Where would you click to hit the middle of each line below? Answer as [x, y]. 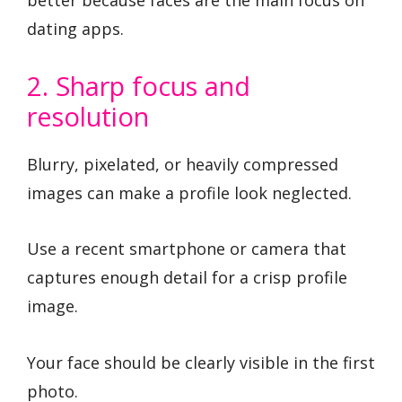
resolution [88, 116]
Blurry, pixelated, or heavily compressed [183, 164]
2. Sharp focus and [139, 85]
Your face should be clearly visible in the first [201, 362]
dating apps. [75, 28]
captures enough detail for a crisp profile [187, 278]
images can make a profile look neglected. [189, 192]
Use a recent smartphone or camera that [187, 249]
